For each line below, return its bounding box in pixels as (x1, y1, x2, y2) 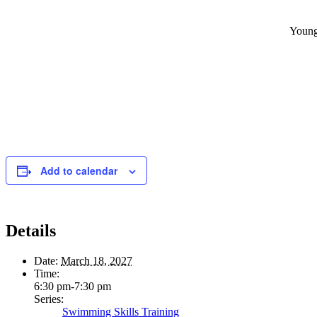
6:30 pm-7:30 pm (34, 279, 111, 292)
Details (6, 221, 56, 240)
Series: (34, 292, 64, 305)
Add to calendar (40, 163, 117, 178)
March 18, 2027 (61, 254, 132, 267)
